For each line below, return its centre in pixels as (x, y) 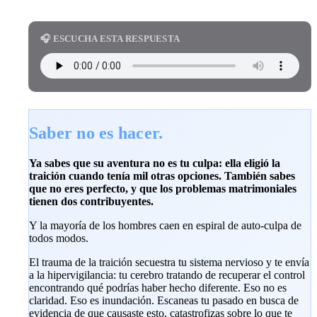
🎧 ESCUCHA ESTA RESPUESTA (110, 39)
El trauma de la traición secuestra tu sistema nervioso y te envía (169, 262)
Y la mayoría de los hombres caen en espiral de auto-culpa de (165, 225)
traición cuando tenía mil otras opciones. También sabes (162, 175)
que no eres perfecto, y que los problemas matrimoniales (163, 188)
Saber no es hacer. (96, 133)
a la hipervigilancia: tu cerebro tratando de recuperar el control (167, 275)
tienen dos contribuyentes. (91, 201)
